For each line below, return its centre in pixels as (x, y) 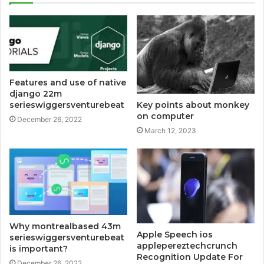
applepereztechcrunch (187, 246)
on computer (165, 116)
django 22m (36, 94)
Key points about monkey (193, 105)
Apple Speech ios (175, 235)
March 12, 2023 (170, 131)
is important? (39, 249)
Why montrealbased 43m (65, 227)
